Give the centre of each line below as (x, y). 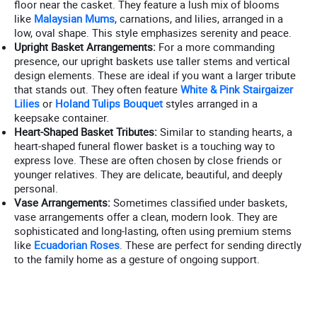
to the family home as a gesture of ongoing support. (137, 259)
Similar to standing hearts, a (225, 131)
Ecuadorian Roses (77, 244)
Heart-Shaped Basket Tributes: (86, 131)
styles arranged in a (210, 103)
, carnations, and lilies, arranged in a (199, 18)
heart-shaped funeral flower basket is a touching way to (145, 145)
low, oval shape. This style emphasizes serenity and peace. (153, 32)
